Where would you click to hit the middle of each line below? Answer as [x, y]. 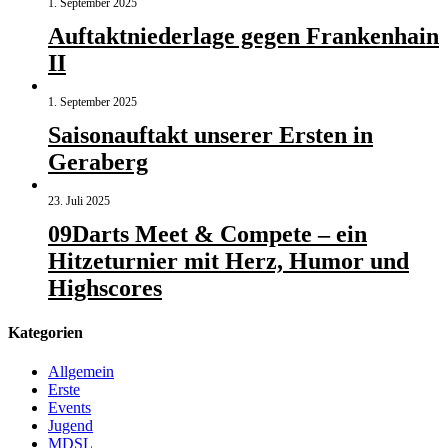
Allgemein [81, 371]
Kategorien [45, 332]
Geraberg [98, 162]
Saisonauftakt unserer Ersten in [210, 135]
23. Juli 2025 [79, 201]
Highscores [105, 288]
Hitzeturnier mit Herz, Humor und [228, 261]
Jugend [70, 425]
